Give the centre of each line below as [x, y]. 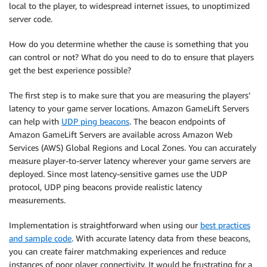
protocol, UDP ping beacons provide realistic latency [105, 187]
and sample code [40, 238]
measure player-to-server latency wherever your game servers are [130, 160]
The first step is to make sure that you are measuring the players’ [130, 95]
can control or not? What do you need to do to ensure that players [131, 57]
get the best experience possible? [70, 70]
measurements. [37, 200]
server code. [31, 18]
